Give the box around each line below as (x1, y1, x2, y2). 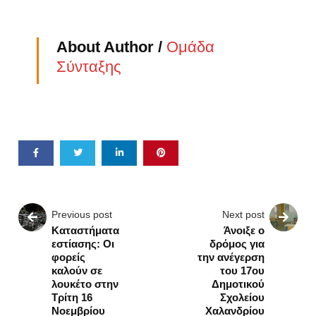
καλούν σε (51, 264, 103, 276)
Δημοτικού (211, 277, 265, 290)
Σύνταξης (56, 57, 122, 75)
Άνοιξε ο (223, 224, 265, 236)
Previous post (51, 208, 113, 220)
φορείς (51, 250, 86, 263)
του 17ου (219, 264, 265, 276)
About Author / (56, 37, 167, 56)
